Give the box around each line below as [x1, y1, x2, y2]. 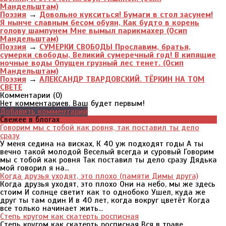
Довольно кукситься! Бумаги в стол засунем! [39, 10, 213, 20]
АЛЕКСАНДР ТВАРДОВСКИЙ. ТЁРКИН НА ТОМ [39, 74, 205, 84]
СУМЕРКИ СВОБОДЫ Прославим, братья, [39, 42, 191, 52]
